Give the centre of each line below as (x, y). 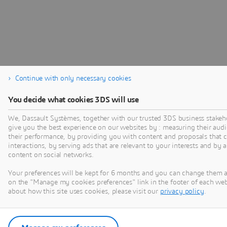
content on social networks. (51, 155)
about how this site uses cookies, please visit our (84, 192)
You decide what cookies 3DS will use (73, 100)
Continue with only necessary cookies (73, 79)
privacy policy (182, 192)
